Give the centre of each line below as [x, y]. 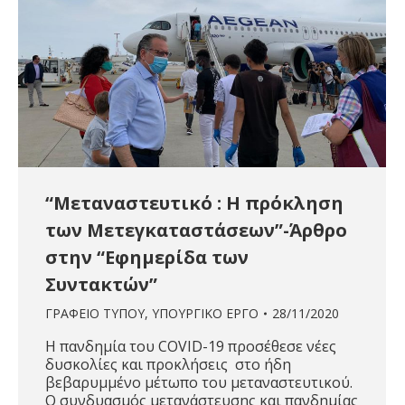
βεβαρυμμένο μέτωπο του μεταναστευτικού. [199, 383]
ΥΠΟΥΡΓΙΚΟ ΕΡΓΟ [205, 314]
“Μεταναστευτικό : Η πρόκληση [194, 203]
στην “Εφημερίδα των [147, 258]
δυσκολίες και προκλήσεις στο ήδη [168, 365]
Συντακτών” [101, 285]
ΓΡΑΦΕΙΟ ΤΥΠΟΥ [95, 314]
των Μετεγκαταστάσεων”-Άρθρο [196, 231]
